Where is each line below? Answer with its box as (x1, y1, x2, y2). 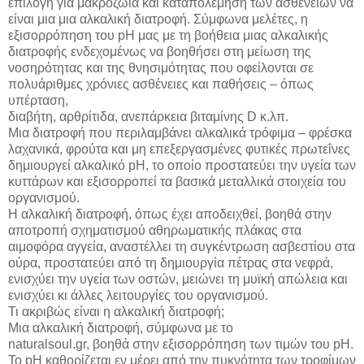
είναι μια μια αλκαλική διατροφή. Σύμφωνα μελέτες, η (8, 11, 308, 26)
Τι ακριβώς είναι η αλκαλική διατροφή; (8, 304, 224, 318)
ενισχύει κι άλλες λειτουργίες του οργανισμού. (8, 288, 268, 302)
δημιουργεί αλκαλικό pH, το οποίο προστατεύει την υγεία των (8, 158, 356, 172)
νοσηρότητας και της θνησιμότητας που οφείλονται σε (8, 60, 314, 75)
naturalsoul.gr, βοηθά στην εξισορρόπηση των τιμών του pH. (8, 336, 353, 351)
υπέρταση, (8, 93, 68, 107)
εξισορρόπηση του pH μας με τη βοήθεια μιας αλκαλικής (8, 28, 328, 42)
